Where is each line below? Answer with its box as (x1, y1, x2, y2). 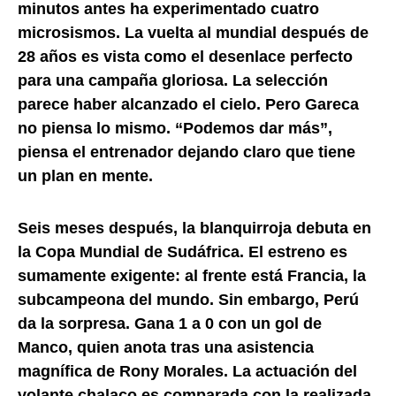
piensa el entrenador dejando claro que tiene (18, 142, 355, 161)
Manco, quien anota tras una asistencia (18, 338, 314, 356)
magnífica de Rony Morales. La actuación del (18, 362, 357, 380)
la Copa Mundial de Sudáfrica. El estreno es (18, 242, 347, 261)
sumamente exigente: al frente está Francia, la (18, 266, 366, 285)
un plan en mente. (18, 166, 153, 185)
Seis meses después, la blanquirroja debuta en (18, 218, 371, 237)
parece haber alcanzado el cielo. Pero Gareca (18, 95, 359, 113)
